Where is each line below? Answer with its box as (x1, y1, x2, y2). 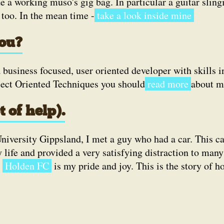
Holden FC (4, 159, 49, 172)
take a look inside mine (96, 8, 191, 22)
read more (147, 77, 188, 90)
